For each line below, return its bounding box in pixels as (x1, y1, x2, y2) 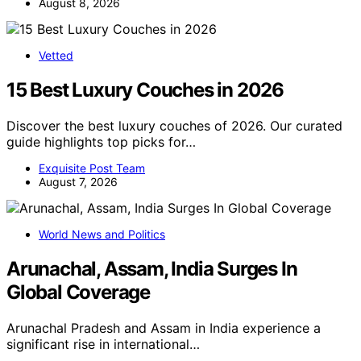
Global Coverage (6, 280, 151, 304)
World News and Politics (39, 226, 165, 241)
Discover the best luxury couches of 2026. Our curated (6, 117, 342, 134)
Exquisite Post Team (39, 160, 145, 175)
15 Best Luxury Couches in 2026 (6, 78, 284, 102)
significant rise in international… (6, 335, 200, 352)
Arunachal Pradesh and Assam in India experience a (6, 319, 321, 336)
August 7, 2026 (39, 174, 118, 189)
